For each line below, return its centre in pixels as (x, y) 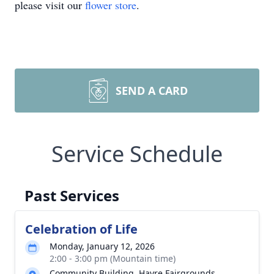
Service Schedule (137, 154)
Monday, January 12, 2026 (102, 246)
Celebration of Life (81, 229)
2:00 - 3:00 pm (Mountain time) (113, 258)
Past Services (72, 195)
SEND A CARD (152, 91)
